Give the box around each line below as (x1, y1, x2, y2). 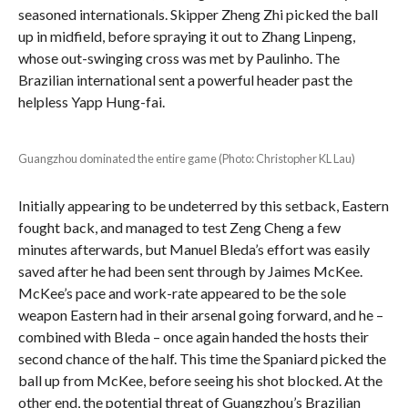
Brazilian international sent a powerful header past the (17, 70, 352, 88)
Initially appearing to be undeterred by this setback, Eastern (17, 196, 389, 214)
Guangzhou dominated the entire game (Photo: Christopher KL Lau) (17, 150, 355, 166)
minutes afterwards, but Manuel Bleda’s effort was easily (17, 240, 370, 258)
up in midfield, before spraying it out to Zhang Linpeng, (17, 26, 355, 45)
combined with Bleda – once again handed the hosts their (17, 327, 369, 345)
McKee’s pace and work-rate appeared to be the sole (17, 283, 346, 301)
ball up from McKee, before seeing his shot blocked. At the (17, 371, 382, 389)
